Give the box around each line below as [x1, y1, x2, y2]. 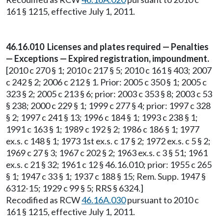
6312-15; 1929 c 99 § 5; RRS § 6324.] [6, 183, 143, 193]
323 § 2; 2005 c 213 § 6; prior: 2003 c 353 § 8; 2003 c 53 [6, 88, 212, 99]
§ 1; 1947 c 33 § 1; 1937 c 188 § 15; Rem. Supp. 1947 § [6, 171, 206, 182]
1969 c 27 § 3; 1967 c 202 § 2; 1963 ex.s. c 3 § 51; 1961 [6, 147, 208, 158]
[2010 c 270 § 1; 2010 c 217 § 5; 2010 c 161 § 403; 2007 [6, 65, 212, 76]
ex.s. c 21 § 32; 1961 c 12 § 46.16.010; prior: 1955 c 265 [6, 159, 212, 170]
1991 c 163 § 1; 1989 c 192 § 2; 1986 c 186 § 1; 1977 [6, 124, 199, 135]
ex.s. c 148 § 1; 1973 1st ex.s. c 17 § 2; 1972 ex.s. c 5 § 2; [6, 136, 211, 146]
